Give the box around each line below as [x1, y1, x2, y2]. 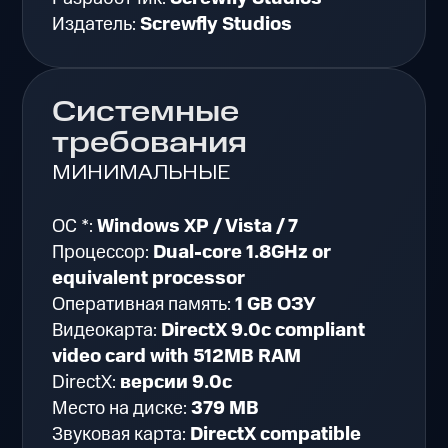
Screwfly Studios [140, 11, 293, 39]
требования [52, 123, 248, 164]
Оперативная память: [52, 291, 236, 319]
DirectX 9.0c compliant [161, 317, 366, 345]
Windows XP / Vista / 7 [97, 213, 299, 241]
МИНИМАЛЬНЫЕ [52, 159, 231, 186]
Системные [52, 92, 240, 133]
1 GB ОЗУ [235, 291, 317, 319]
